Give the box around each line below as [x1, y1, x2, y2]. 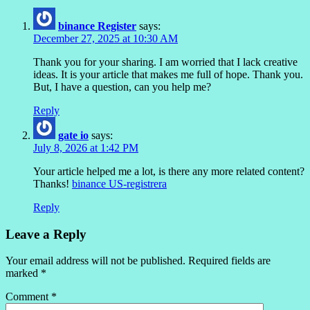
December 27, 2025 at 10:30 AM [33, 32, 178, 44]
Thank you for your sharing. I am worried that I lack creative [33, 55, 298, 68]
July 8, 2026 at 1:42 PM [33, 141, 138, 154]
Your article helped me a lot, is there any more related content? [33, 165, 304, 177]
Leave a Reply [6, 226, 86, 241]
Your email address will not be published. [6, 255, 185, 267]
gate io [58, 129, 89, 141]
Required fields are [188, 255, 271, 267]
